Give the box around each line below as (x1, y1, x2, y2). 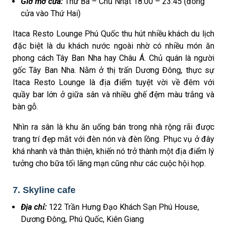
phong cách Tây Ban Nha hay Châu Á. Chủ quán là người (13, 53, 214, 63)
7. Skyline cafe (13, 184, 75, 195)
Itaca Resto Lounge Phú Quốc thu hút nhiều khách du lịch (13, 28, 214, 39)
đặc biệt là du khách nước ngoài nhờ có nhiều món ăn (13, 41, 214, 51)
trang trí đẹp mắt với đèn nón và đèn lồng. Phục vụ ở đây (13, 134, 214, 144)
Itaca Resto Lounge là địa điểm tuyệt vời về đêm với (13, 77, 214, 87)
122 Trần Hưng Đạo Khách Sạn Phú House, (49, 202, 199, 212)
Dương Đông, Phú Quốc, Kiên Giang (21, 214, 144, 224)
